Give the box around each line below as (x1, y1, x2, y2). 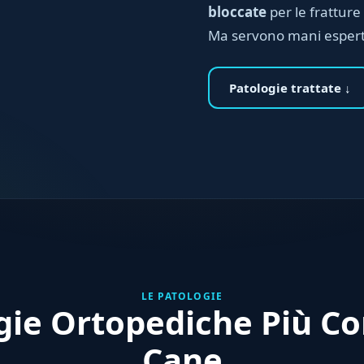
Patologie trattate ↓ (229, 80, 351, 96)
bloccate (208, 2, 266, 21)
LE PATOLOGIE (141, 289, 223, 303)
